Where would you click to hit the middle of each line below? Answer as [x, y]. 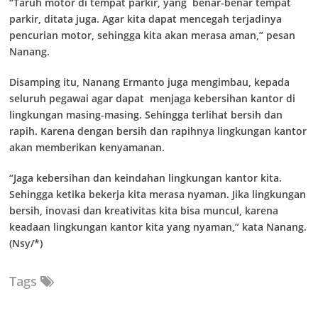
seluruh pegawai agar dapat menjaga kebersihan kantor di [152, 98]
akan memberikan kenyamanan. [87, 147]
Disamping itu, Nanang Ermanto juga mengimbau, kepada [149, 82]
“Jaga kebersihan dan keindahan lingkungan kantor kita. [146, 178]
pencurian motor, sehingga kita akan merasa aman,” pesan [152, 35]
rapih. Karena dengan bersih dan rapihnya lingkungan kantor [158, 131]
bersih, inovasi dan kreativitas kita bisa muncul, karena [144, 210]
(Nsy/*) [26, 243]
